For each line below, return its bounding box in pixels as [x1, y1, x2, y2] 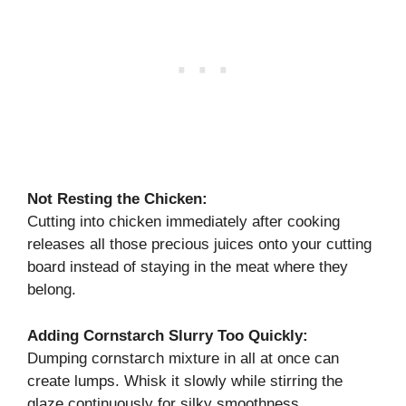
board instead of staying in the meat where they [27, 258, 348, 275]
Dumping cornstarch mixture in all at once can [27, 349, 339, 367]
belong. [27, 281, 76, 298]
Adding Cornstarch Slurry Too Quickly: [27, 326, 308, 344]
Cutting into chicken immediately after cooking [27, 213, 340, 230]
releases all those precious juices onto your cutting [27, 236, 372, 253]
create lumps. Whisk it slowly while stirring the [27, 372, 343, 390]
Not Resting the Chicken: [27, 190, 208, 208]
